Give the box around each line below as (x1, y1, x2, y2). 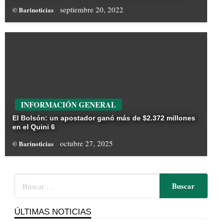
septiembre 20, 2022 (60, 4, 123, 15)
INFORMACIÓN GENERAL (21, 99, 116, 111)
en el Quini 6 (12, 123, 55, 131)
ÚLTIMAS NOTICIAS (14, 207, 91, 217)
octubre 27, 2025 (60, 138, 113, 149)
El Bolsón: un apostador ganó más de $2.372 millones (12, 114, 195, 122)
